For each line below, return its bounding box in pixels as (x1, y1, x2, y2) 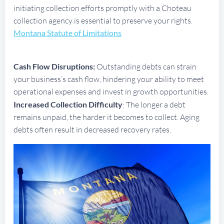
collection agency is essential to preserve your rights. (13, 15, 192, 25)
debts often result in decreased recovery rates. (13, 124, 171, 134)
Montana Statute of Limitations (13, 27, 121, 37)
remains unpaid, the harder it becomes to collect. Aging (13, 111, 199, 122)
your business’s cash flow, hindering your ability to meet (13, 73, 204, 84)
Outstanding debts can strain (95, 61, 196, 71)
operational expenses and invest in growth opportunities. (13, 86, 208, 96)
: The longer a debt (122, 99, 185, 109)
